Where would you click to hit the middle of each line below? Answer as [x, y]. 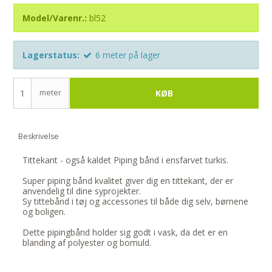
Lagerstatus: [51, 55]
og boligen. [44, 212]
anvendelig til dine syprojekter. [82, 191]
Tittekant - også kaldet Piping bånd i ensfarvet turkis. [126, 160]
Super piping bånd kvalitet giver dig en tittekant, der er [128, 181]
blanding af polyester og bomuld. [87, 243]
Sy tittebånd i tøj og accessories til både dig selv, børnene [136, 202]
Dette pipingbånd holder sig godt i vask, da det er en [125, 233]
